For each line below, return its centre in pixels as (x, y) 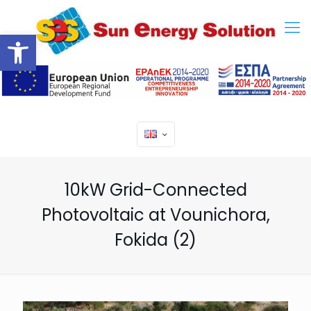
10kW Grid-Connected (155, 190)
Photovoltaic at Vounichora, (155, 215)
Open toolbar (77, 41)
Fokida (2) (155, 240)
